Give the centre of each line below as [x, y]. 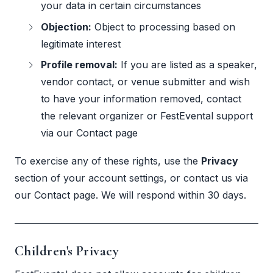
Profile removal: [80, 65]
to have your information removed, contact [141, 99]
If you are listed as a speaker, [188, 65]
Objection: [66, 27]
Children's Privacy [67, 250]
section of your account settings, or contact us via [131, 178]
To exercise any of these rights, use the [108, 161]
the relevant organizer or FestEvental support [147, 116]
